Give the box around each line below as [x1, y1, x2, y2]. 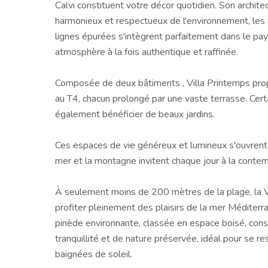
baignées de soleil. [55, 248, 132, 261]
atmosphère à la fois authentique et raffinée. [55, 45, 238, 59]
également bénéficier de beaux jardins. [55, 108, 215, 121]
